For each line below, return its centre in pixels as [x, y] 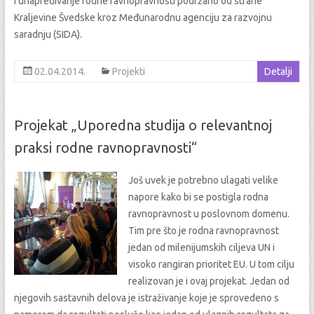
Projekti [128, 72]
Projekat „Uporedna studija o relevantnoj [143, 125]
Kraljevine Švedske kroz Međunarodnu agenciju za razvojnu [143, 18]
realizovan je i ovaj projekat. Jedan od [209, 281]
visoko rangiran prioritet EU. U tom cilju [212, 265]
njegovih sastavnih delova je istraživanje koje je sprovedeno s [146, 298]
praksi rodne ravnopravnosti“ [105, 148]
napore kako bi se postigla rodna [199, 197]
